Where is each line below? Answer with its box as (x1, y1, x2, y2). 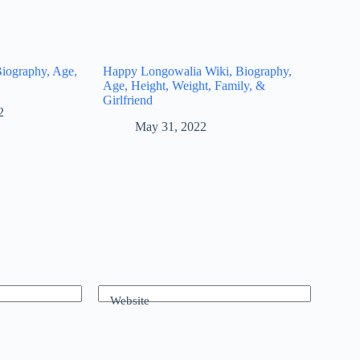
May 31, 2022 (135, 119, 207, 133)
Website (110, 294, 149, 308)
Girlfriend (103, 93, 153, 107)
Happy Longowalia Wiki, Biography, (103, 64, 292, 78)
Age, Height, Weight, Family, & (103, 79, 266, 92)
